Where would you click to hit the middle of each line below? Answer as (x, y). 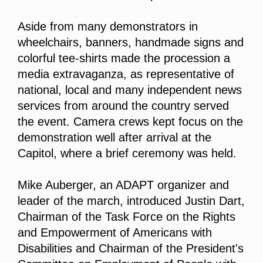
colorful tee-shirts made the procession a (124, 58)
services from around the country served (123, 106)
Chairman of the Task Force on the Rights (127, 217)
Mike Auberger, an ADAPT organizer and (123, 185)
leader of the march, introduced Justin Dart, (131, 201)
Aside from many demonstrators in (108, 27)
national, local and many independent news (130, 90)
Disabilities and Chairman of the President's (131, 249)
